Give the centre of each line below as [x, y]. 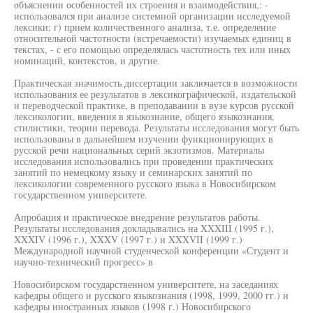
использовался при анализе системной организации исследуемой [152, 16]
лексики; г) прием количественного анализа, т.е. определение [145, 27]
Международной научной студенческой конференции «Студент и [151, 250]
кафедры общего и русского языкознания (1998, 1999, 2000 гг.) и [151, 295]
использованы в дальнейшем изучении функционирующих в [144, 139]
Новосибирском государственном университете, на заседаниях [146, 284]
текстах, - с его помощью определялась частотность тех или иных [152, 49]
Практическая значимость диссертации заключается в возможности [156, 83]
